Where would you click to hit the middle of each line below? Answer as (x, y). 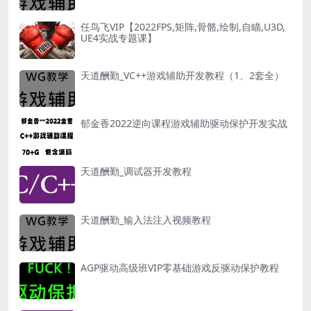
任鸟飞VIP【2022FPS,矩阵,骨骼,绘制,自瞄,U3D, (183, 27)
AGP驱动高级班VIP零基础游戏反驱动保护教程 (180, 268)
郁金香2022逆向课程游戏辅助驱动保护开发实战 (184, 124)
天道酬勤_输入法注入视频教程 (146, 219)
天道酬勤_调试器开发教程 (136, 171)
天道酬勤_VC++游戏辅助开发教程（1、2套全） (182, 75)
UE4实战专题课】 (119, 38)
